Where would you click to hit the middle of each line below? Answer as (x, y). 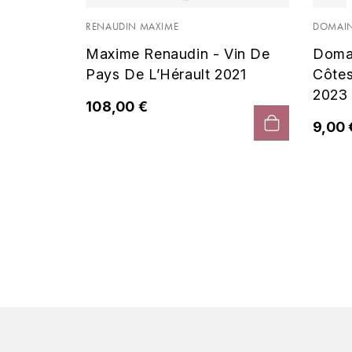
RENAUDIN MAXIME (132, 26)
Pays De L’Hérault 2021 (166, 74)
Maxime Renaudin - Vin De (178, 53)
